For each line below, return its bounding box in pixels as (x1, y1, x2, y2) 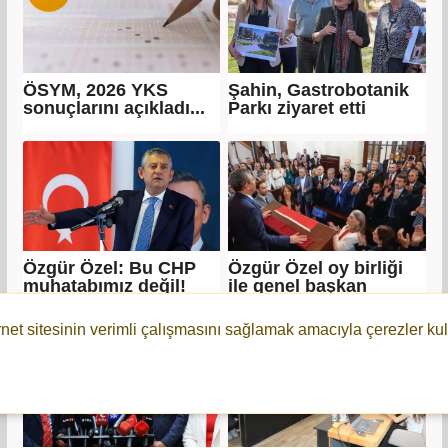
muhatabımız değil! (22, 275, 186, 296)
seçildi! (228, 293, 290, 314)
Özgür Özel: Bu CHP (22, 257, 196, 278)
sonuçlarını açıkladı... (22, 97, 205, 118)
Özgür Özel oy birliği (228, 257, 403, 278)
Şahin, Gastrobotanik (228, 79, 409, 100)
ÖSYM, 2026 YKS (22, 79, 168, 100)
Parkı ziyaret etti (228, 97, 366, 118)
